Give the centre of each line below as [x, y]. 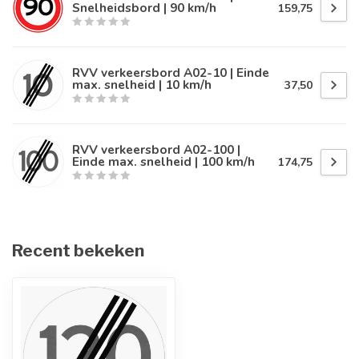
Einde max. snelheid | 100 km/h [163, 161]
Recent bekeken [78, 250]
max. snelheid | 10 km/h [142, 85]
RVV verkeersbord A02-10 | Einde [171, 73]
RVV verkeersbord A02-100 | [156, 149]
